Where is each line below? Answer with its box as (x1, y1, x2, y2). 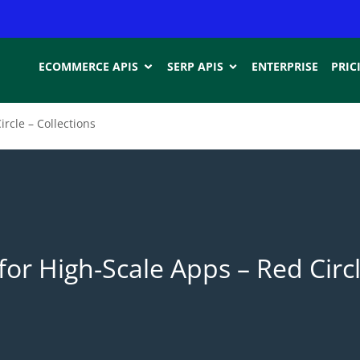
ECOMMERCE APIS (39, 58, 139, 74)
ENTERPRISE (252, 58, 319, 74)
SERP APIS (166, 58, 223, 74)
